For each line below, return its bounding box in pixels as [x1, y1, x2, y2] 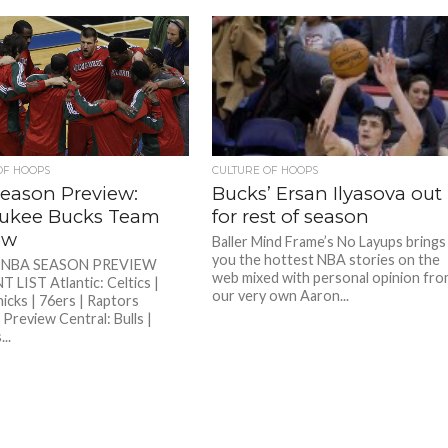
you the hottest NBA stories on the [212, 251, 441, 268]
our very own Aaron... [212, 287, 350, 304]
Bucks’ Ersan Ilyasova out [212, 182, 443, 205]
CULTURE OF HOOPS [212, 164, 319, 177]
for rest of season [212, 205, 370, 228]
